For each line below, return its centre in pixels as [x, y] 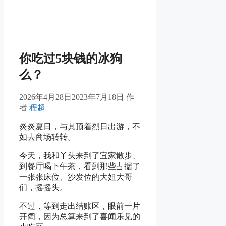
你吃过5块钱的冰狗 [71, 58]
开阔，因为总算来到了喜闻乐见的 [80, 217]
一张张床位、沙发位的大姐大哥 [76, 177]
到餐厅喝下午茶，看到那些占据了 [80, 166]
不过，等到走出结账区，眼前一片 [80, 206]
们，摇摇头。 [43, 188]
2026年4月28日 [45, 97]
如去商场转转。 [47, 137]
